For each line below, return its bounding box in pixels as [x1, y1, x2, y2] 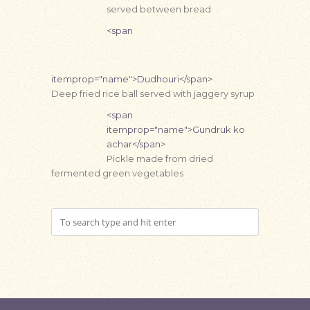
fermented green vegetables [51, 167, 183, 179]
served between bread [107, 3, 211, 15]
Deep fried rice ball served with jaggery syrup [51, 88, 255, 99]
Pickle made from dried [107, 153, 213, 164]
